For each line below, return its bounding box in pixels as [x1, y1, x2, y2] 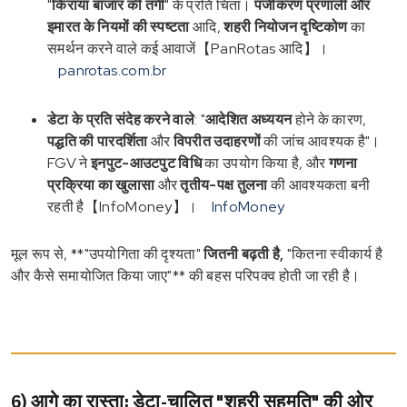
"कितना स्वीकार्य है [286, 243, 383, 263]
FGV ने [47, 153, 91, 173]
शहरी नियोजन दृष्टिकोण [223, 16, 348, 36]
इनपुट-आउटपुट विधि [90, 153, 203, 173]
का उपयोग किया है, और [202, 153, 329, 173]
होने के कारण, [292, 109, 367, 129]
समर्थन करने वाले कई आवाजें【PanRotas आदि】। [47, 38, 329, 58]
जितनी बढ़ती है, [201, 243, 287, 263]
